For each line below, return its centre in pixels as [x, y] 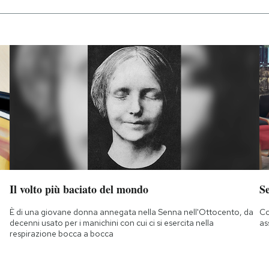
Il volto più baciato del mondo [79, 189]
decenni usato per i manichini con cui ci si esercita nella [111, 222]
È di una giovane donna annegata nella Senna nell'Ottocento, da [131, 212]
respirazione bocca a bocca [61, 233]
